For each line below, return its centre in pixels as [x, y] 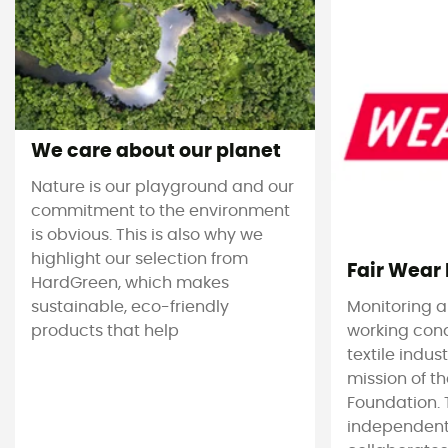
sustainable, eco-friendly [130, 307]
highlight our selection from [139, 259]
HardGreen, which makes [130, 283]
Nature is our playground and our [162, 187]
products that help [105, 331]
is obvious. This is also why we [147, 235]
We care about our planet [156, 151]
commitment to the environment [160, 211]
